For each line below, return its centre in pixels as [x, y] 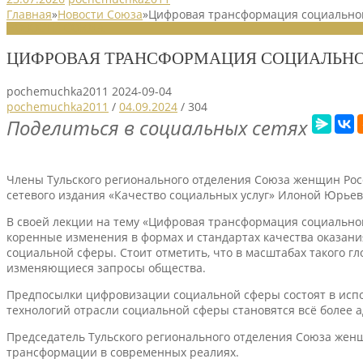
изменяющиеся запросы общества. [106, 267]
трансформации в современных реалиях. [123, 352]
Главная [29, 14]
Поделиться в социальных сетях [157, 127]
